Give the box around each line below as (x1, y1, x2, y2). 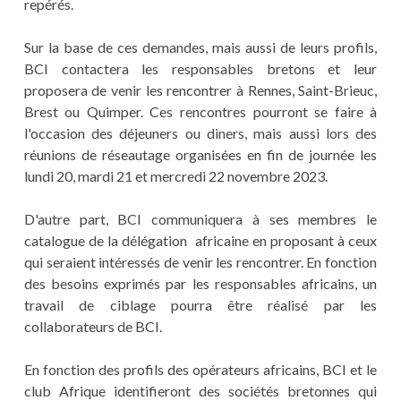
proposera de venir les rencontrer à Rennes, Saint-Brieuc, (23, 81, 378, 99)
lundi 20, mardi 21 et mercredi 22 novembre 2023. (23, 167, 328, 185)
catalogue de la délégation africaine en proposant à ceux (23, 232, 378, 250)
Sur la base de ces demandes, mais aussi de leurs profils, (23, 38, 378, 56)
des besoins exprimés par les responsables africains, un (23, 275, 378, 293)
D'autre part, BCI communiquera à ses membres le (23, 210, 378, 228)
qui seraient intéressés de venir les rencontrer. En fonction (23, 253, 378, 271)
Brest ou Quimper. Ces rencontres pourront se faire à (23, 103, 378, 121)
